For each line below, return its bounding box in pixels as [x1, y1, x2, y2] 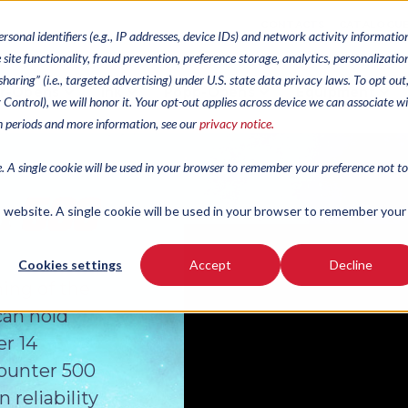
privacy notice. [199, 116, 274, 131]
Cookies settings [18, 257, 122, 273]
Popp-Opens [164, 84, 256, 100]
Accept [189, 257, 231, 273]
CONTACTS [260, 18, 326, 31]
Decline [329, 257, 372, 273]
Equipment [296, 84, 376, 100]
